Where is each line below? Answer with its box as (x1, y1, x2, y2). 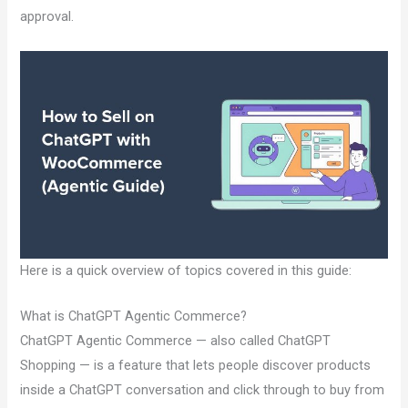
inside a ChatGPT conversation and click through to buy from (20, 382, 385, 399)
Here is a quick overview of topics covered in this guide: (20, 262, 352, 280)
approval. (20, 8, 75, 25)
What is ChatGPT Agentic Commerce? (20, 308, 248, 325)
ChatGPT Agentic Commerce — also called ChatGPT (20, 332, 331, 350)
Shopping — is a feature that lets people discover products (20, 357, 372, 374)
